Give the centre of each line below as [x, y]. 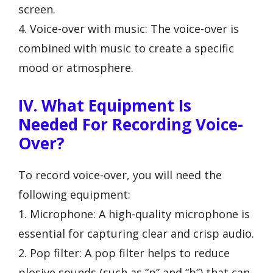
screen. [37, 9]
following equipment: [74, 194]
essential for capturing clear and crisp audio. [136, 233]
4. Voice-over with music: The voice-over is [129, 29]
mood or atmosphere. [76, 68]
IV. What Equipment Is [105, 105]
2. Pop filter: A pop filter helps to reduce [124, 253]
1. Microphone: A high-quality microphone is [134, 214]
